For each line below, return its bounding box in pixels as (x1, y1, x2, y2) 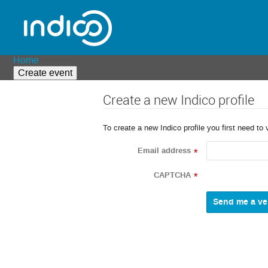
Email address (138, 145, 191, 157)
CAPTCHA (154, 169, 191, 181)
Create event (18, 66, 73, 79)
